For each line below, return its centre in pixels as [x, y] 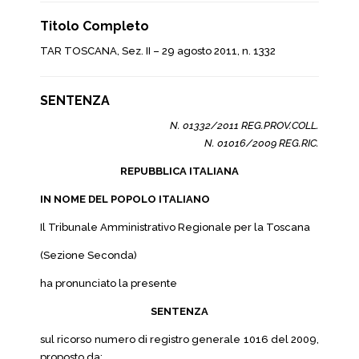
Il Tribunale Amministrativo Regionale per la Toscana [175, 227]
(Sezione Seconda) [89, 255]
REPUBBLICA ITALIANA [179, 171]
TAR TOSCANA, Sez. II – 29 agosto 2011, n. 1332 [158, 51]
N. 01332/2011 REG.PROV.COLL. [244, 125]
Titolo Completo [95, 26]
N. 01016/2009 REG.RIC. [262, 143]
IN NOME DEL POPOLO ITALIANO [125, 199]
